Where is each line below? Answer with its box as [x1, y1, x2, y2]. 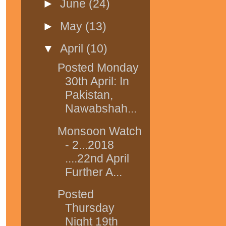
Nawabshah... [65, 102, 137, 116]
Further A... [65, 165, 122, 179]
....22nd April [65, 151, 129, 165]
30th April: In [65, 75, 129, 88]
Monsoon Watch [57, 124, 142, 138]
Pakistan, [65, 88, 113, 102]
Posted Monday [57, 61, 139, 75]
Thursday [65, 201, 115, 214]
